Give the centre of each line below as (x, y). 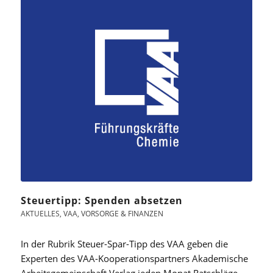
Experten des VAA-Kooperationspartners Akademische (134, 259)
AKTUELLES (40, 214)
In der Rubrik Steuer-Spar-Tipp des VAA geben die (124, 244)
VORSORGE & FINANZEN (122, 214)
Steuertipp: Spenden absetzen (101, 201)
